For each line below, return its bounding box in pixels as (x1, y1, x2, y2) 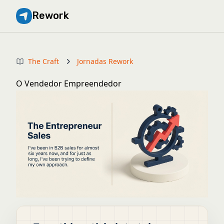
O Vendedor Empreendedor (16, 78, 121, 89)
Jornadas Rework (77, 56, 133, 66)
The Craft (28, 56, 59, 66)
